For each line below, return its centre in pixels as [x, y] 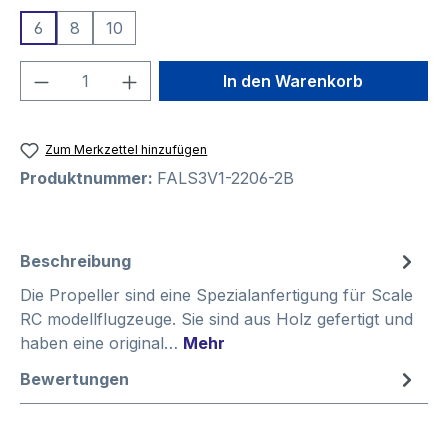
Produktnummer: [88, 178]
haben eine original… [101, 343]
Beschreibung [75, 261]
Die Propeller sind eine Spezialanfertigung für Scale [216, 295]
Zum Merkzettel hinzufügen [126, 149]
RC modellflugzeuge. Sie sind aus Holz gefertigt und [216, 319]
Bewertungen [74, 379]
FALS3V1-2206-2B [225, 178]
